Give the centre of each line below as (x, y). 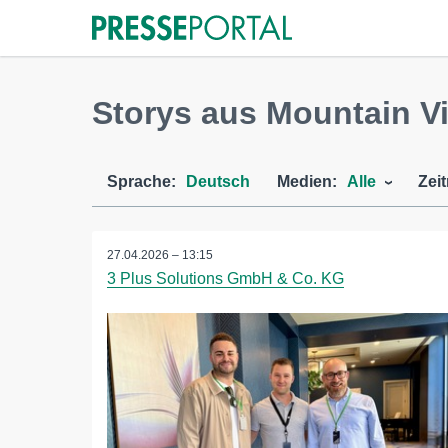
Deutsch (218, 181)
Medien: (307, 181)
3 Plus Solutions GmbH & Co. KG (225, 278)
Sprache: (141, 181)
